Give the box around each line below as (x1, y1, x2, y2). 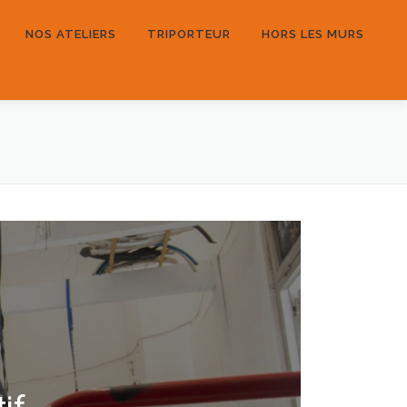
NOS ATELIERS (25, 27, 116, 41)
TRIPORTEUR (147, 27, 231, 41)
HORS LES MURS (262, 27, 364, 41)
